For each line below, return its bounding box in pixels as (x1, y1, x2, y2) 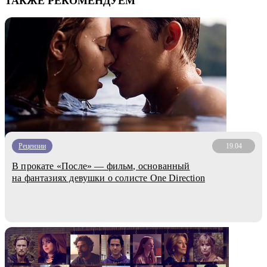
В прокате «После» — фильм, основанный (12, 161, 190, 171)
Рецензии (18, 141, 46, 150)
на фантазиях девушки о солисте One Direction (12, 173, 205, 183)
